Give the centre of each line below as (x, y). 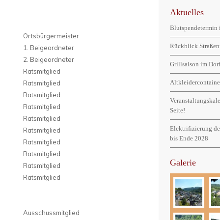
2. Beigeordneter (49, 60)
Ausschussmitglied (51, 213)
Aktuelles (187, 12)
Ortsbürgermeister (51, 36)
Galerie (183, 163)
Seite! (178, 110)
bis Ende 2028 (189, 138)
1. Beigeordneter (49, 48)
